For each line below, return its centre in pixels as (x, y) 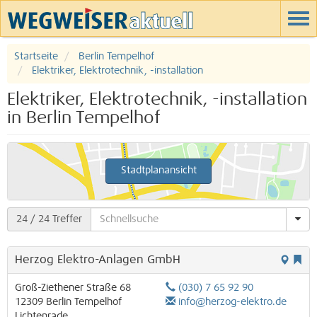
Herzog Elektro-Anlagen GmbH (98, 259)
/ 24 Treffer (55, 219)
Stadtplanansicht (158, 170)
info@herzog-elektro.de (232, 302)
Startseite (36, 57)
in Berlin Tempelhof (84, 118)
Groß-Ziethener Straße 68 (73, 288)
